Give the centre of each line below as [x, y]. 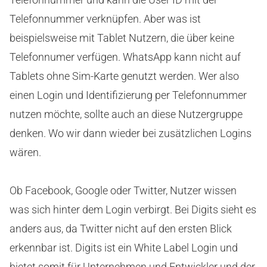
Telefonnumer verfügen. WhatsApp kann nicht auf [125, 57]
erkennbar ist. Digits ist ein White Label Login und [124, 247]
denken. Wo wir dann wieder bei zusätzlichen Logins [131, 133]
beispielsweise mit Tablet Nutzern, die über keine [122, 38]
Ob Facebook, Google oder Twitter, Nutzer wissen [123, 190]
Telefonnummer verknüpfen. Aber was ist [105, 18]
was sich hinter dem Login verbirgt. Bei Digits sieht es [133, 209]
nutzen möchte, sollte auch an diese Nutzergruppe [126, 114]
